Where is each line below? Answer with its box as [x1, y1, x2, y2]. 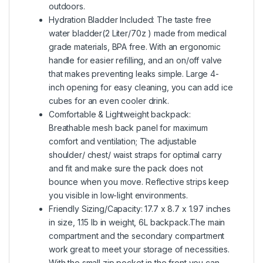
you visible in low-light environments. [49, 190, 188, 200]
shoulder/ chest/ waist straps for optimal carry [49, 149, 222, 160]
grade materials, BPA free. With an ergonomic [49, 41, 221, 52]
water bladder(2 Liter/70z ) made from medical [49, 28, 227, 38]
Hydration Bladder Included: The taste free [49, 14, 212, 25]
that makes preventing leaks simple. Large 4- [49, 68, 219, 79]
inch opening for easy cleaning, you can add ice [49, 82, 233, 92]
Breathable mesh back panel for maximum [49, 122, 208, 133]
